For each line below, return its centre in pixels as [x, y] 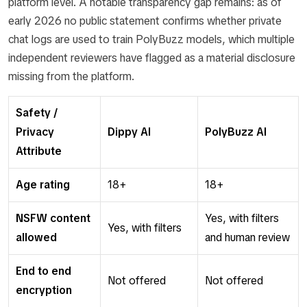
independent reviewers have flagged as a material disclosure [152, 58]
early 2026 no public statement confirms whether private [145, 21]
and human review [247, 237]
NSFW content [53, 218]
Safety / [37, 112]
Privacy [35, 132]
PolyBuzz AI [236, 132]
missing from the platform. [71, 76]
